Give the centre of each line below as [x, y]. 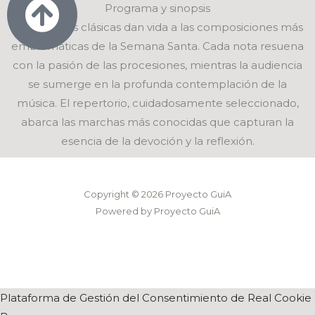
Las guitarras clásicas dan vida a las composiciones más [157, 27]
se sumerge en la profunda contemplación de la [157, 84]
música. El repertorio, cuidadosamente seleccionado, [157, 103]
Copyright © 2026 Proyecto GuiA [157, 194]
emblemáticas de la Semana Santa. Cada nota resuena [157, 46]
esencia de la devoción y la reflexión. [157, 141]
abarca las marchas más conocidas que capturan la [157, 122]
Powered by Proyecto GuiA [157, 211]
